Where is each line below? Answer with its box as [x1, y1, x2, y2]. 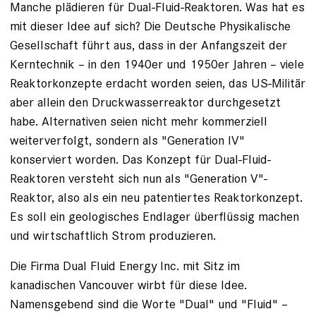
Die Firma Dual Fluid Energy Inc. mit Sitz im [10, 257, 240, 274]
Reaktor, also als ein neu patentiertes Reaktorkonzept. [10, 189, 303, 206]
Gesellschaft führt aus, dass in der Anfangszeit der [10, 37, 287, 54]
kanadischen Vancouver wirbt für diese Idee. [10, 276, 247, 293]
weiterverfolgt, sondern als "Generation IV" [10, 132, 245, 149]
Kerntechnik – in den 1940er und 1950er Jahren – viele [10, 56, 304, 73]
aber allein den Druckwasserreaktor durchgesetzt [10, 94, 281, 111]
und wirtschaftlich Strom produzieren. [10, 227, 216, 244]
